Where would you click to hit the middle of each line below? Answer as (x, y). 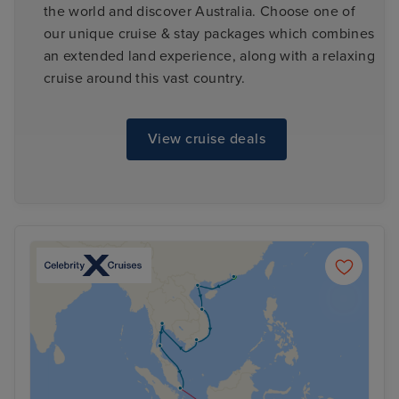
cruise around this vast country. (145, 78)
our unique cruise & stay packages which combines (209, 33)
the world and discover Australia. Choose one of (200, 11)
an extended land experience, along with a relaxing (210, 56)
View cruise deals (207, 139)
